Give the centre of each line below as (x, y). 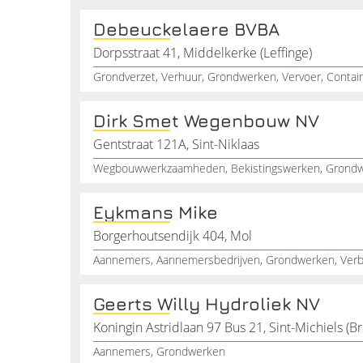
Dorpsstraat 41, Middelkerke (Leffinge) (203, 53)
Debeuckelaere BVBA (186, 29)
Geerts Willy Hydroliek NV (207, 304)
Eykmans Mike (156, 212)
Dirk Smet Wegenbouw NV (206, 121)
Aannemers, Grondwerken (159, 351)
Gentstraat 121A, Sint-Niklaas (176, 144)
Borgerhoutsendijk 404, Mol (173, 236)
